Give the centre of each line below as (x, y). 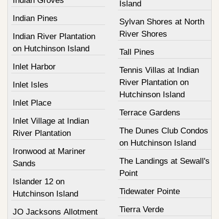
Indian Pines (35, 19)
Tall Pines (137, 52)
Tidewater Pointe (149, 192)
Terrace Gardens (150, 113)
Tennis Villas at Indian (159, 70)
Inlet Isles (31, 85)
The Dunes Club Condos (164, 131)
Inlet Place (32, 103)
